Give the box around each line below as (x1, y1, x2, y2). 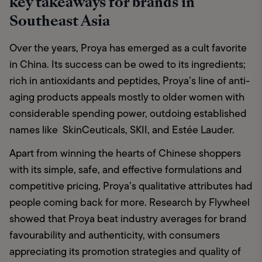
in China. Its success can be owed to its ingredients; (9, 57, 246, 73)
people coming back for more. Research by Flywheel (9, 195, 250, 211)
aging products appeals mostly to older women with (9, 89, 244, 105)
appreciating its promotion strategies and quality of (9, 244, 241, 260)
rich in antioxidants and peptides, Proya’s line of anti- (9, 73, 250, 89)
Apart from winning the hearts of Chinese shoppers (9, 146, 241, 161)
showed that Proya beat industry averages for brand (9, 211, 247, 227)
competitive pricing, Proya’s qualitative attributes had (9, 178, 253, 194)
